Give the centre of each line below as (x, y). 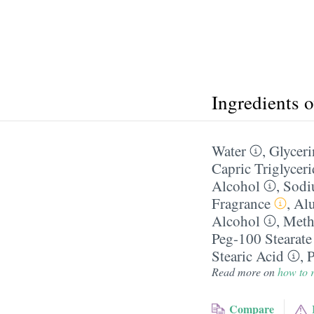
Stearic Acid (248, 256)
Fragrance (241, 203)
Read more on (245, 272)
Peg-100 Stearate (262, 238)
